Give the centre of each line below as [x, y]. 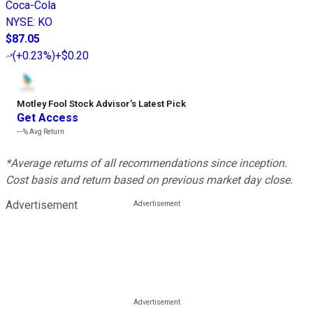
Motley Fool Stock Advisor [73, 104]
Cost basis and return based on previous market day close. [149, 180]
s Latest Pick [159, 104]
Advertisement [42, 205]
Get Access [48, 118]
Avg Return [46, 132]
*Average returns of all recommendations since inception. [146, 163]
